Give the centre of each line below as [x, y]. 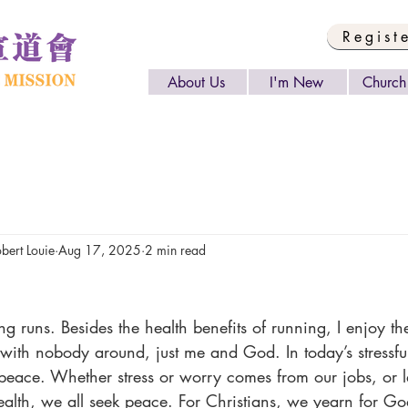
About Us [196, 82]
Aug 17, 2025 [100, 250]
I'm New [296, 82]
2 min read [175, 250]
